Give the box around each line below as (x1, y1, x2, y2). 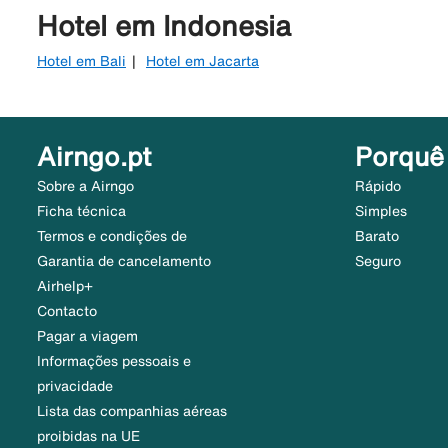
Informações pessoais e (37, 354, 191, 369)
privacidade (37, 379, 113, 394)
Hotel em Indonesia (37, 11, 291, 41)
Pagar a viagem (37, 329, 138, 344)
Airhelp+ (37, 279, 93, 294)
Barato (354, 229, 399, 244)
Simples (354, 204, 407, 219)
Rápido (354, 179, 401, 194)
